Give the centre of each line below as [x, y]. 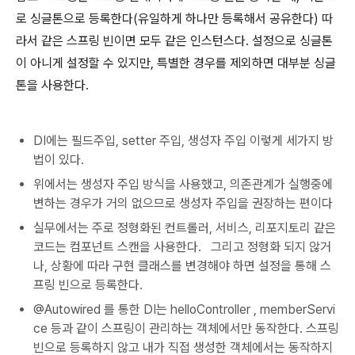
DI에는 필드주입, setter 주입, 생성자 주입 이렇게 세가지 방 [183, 140]
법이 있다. [59, 159]
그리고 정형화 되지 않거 [271, 246]
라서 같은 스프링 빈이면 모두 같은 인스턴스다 [131, 40]
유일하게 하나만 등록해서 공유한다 [226, 18]
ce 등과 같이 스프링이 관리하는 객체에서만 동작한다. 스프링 [186, 328]
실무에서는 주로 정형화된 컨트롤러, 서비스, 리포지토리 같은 [185, 227]
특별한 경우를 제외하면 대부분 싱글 [246, 63]
